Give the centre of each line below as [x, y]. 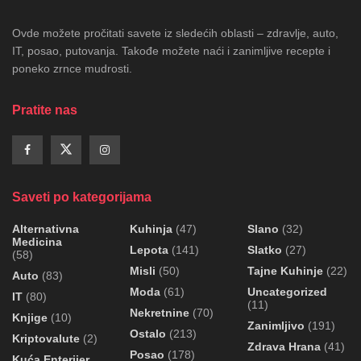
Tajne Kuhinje [285, 270]
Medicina [37, 241]
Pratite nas [45, 110]
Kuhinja [151, 228]
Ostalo [148, 333]
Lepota [149, 249]
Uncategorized [287, 291]
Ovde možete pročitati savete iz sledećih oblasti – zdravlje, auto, [175, 33]
